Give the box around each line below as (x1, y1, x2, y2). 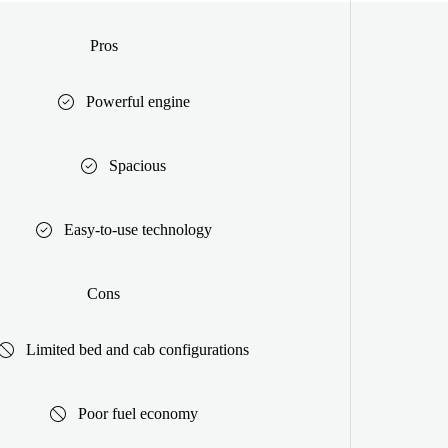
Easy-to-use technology (63, 220, 212, 238)
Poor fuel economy (77, 404, 198, 422)
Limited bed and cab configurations (26, 340, 249, 358)
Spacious (109, 156, 166, 174)
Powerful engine (85, 92, 190, 110)
